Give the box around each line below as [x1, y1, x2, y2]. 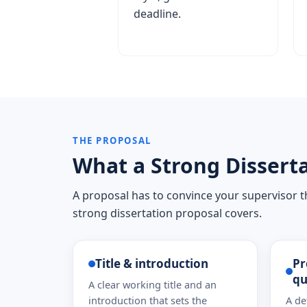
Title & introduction [95, 256, 208, 271]
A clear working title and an [88, 278, 217, 291]
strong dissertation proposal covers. [73, 206, 262, 221]
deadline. [134, 6, 181, 21]
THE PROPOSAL [73, 134, 151, 147]
